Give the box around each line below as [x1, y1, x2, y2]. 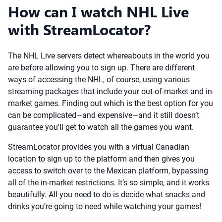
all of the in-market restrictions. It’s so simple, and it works [8, 178, 209, 187]
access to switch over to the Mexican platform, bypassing [8, 166, 208, 175]
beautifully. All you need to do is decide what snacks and [8, 190, 205, 199]
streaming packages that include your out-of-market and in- [8, 87, 214, 96]
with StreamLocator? [8, 19, 151, 39]
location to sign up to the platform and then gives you [8, 154, 195, 164]
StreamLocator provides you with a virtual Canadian [8, 142, 189, 152]
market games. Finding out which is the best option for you [8, 99, 213, 108]
